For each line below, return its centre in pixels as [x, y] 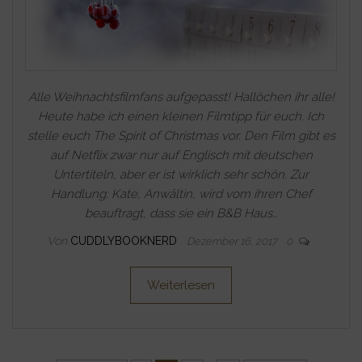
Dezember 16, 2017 [233, 242]
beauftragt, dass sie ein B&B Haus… [181, 214]
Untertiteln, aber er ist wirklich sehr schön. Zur [181, 175]
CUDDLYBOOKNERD [125, 241]
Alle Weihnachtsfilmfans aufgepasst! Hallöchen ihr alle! [181, 97]
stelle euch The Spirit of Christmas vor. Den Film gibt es [181, 136]
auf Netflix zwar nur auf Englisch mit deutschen [181, 156]
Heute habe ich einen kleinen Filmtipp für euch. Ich [181, 117]
